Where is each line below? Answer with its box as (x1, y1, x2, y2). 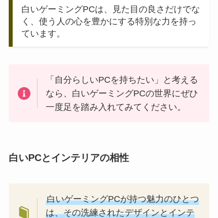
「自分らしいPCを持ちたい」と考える (46, 74, 199, 85)
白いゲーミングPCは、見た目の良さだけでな (21, 4, 200, 15)
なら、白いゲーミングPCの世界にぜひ (46, 88, 199, 98)
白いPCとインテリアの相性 (8, 152, 129, 163)
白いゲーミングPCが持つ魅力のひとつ (47, 194, 200, 204)
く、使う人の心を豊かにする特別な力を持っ (21, 17, 197, 27)
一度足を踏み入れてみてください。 (46, 102, 186, 112)
